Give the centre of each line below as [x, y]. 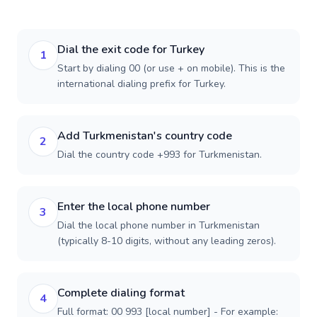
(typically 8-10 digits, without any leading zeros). [167, 241]
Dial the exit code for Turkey [131, 50]
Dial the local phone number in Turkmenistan [158, 225]
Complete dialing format [121, 293]
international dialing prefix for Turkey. [142, 84]
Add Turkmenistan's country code [145, 136]
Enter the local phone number [134, 207]
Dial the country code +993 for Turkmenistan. [160, 155]
